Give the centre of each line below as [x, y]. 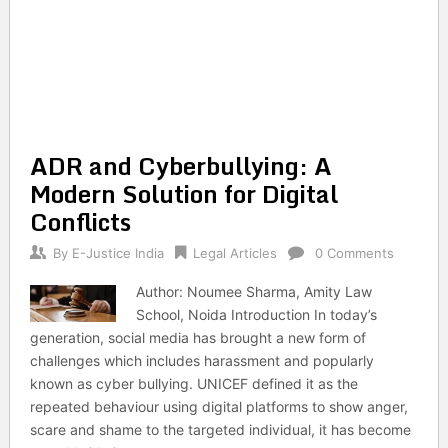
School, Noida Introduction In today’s [257, 314]
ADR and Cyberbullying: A [180, 165]
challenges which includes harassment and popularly [201, 360]
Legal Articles [234, 253]
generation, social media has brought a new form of [197, 337]
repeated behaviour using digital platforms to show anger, [218, 406]
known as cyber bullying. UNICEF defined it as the [193, 383]
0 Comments [354, 253]
